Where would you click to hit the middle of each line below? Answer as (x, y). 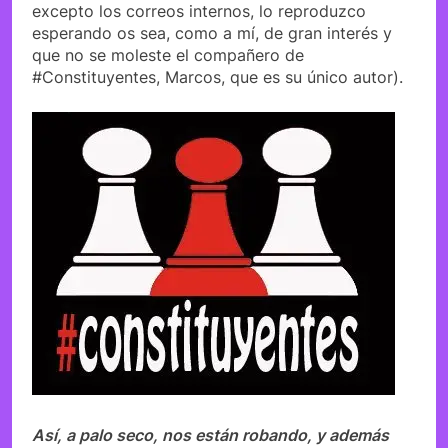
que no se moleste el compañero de (168, 54)
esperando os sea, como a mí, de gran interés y (212, 32)
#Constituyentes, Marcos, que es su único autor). (217, 76)
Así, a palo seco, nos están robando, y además (210, 434)
